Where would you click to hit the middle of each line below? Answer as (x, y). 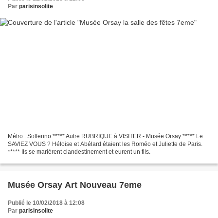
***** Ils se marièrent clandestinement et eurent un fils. (79, 152)
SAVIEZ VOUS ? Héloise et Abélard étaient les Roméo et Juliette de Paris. (105, 144)
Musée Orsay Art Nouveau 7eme (75, 185)
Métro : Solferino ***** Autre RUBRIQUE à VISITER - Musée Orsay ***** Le (105, 136)
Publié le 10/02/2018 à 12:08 (46, 203)
